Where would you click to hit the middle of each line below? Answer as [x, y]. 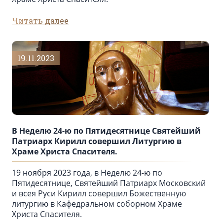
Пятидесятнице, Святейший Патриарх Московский [109, 183]
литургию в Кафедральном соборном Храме [97, 204]
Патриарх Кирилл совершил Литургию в [97, 141]
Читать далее [40, 21]
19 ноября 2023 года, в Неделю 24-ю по [87, 173]
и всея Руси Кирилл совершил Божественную [99, 194]
